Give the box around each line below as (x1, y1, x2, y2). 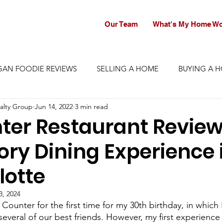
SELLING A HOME (97, 63, 159, 73)
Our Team (104, 20, 138, 29)
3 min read (75, 102, 109, 111)
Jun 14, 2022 (35, 102, 73, 111)
